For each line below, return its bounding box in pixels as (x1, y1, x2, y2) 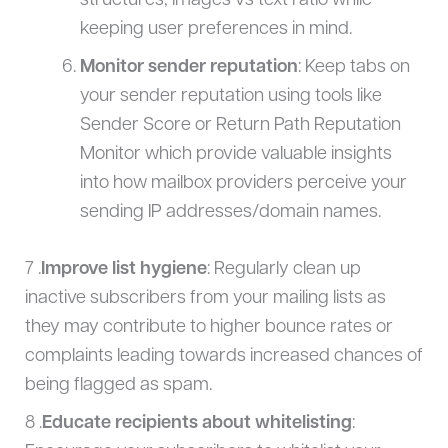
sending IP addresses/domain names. (79, 203, 381, 223)
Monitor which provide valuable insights (79, 145, 392, 165)
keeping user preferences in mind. (79, 20, 352, 40)
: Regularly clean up (206, 259, 361, 279)
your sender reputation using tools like (79, 87, 382, 107)
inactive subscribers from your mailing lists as (24, 288, 386, 308)
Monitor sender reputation (79, 58, 298, 78)
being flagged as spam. (24, 375, 212, 395)
